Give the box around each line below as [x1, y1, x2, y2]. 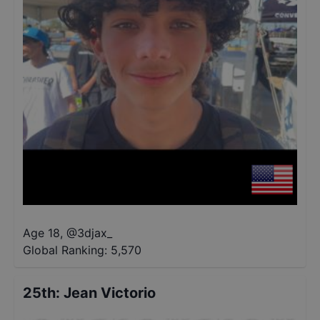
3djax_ [77, 226, 112, 240]
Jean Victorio [64, 284, 156, 301]
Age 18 [23, 226, 60, 240]
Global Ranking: [23, 243, 107, 257]
